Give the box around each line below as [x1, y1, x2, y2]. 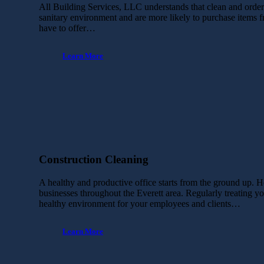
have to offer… [39, 23, 96, 34]
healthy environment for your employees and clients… [39, 199, 241, 209]
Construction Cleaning [39, 153, 149, 166]
